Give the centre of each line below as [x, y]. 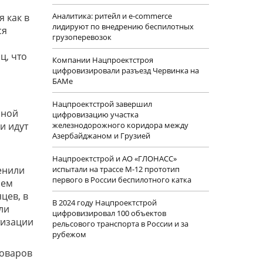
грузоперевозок [82, 37]
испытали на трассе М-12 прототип [116, 169]
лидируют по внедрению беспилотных [123, 26]
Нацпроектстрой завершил [102, 104]
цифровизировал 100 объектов [109, 213]
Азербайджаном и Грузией [101, 136]
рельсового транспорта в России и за [120, 224]
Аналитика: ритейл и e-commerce [112, 16]
